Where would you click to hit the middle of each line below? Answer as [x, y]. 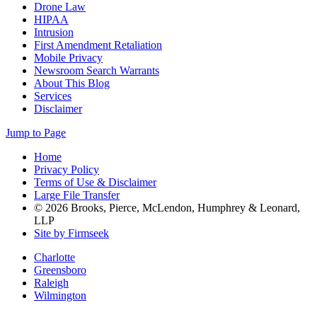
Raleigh [51, 282]
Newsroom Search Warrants [97, 70]
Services [53, 96]
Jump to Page [36, 132]
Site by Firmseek [71, 233]
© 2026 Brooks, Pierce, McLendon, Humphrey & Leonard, [167, 207]
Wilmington [60, 295]
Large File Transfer [77, 195]
